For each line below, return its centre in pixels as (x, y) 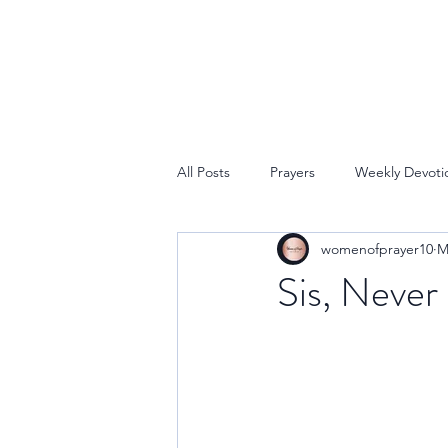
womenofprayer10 (377, 248)
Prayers (292, 171)
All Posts (203, 171)
